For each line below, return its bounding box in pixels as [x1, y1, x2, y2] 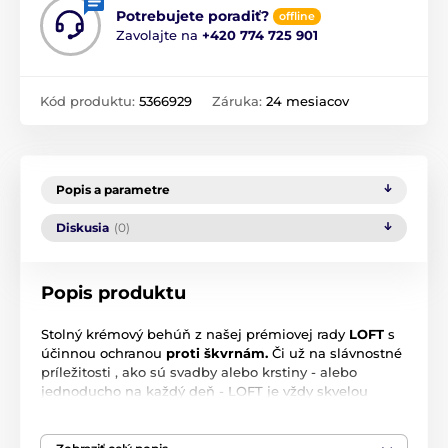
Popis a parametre [56, 182, 170, 198]
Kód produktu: [40, 93, 139, 110]
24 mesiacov [266, 93, 349, 110]
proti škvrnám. [166, 345, 272, 362]
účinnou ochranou [41, 345, 166, 362]
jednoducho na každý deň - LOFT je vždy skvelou [41, 383, 368, 400]
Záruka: [212, 93, 266, 110]
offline [279, 9, 315, 24]
